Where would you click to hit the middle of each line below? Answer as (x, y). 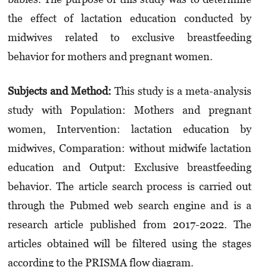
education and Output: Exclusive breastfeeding (130, 167)
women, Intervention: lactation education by (130, 129)
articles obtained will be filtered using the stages (130, 244)
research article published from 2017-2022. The (130, 225)
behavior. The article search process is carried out (130, 187)
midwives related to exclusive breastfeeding (130, 38)
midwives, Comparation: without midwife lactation (130, 148)
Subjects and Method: (59, 91)
